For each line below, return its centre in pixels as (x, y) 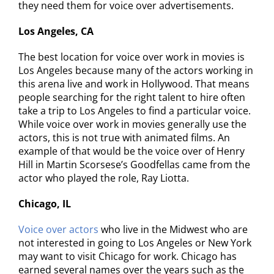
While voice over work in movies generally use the (132, 124)
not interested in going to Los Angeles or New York (135, 243)
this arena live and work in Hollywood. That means (134, 84)
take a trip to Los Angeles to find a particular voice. (135, 111)
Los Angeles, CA (56, 31)
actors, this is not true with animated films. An (124, 138)
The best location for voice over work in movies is (131, 57)
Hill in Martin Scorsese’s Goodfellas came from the (134, 165)
